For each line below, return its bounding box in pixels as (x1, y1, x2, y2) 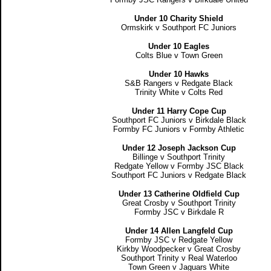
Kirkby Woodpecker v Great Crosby (117, 244, 241, 253)
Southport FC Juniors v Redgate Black (111, 171, 246, 180)
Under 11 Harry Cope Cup (131, 106, 226, 116)
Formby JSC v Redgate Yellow (125, 235, 232, 244)
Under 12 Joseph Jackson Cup (122, 143, 236, 152)
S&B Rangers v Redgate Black (125, 79, 233, 88)
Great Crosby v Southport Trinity (122, 198, 236, 207)
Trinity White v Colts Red (135, 88, 223, 97)
